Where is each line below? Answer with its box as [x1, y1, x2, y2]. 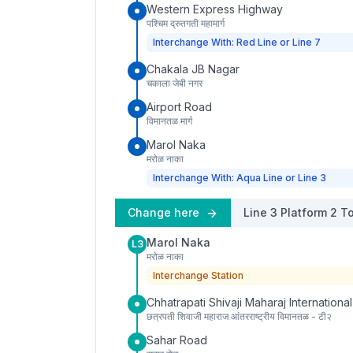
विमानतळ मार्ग [147, 115, 192, 127]
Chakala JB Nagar [147, 62, 240, 76]
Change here [128, 206, 203, 219]
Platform [277, 206, 330, 219]
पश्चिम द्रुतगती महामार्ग [147, 17, 225, 29]
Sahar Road [147, 333, 207, 347]
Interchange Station [153, 269, 243, 281]
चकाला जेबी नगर [147, 77, 203, 89]
